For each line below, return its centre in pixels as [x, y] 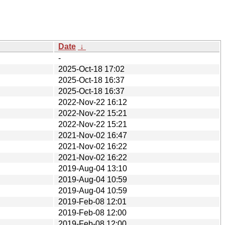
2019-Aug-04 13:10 [93, 168]
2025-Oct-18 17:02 [91, 69]
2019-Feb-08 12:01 [92, 201]
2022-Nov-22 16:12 [93, 102]
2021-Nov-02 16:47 [93, 135]
